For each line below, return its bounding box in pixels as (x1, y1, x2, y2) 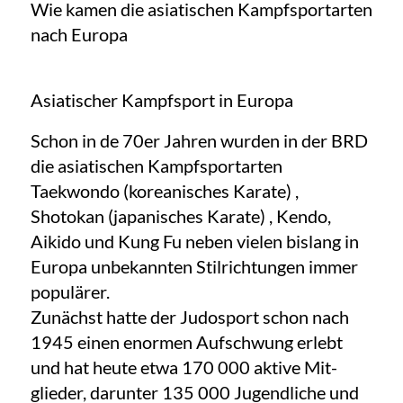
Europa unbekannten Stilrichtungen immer (30, 255, 358, 277)
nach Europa (30, 23, 128, 45)
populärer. (30, 281, 110, 302)
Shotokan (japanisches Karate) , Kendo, (30, 205, 331, 227)
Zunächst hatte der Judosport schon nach (30, 306, 349, 327)
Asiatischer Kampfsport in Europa (30, 89, 293, 111)
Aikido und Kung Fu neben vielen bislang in (30, 230, 359, 252)
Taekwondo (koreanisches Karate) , (30, 180, 299, 201)
